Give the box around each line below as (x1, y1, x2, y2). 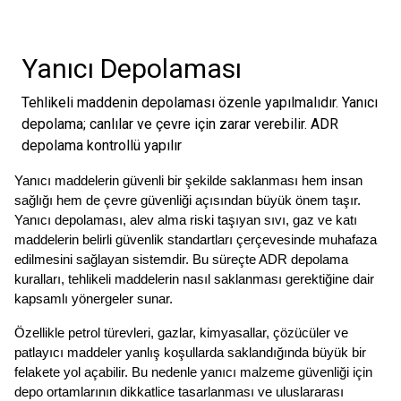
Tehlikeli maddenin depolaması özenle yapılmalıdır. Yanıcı (21, 94, 378, 112)
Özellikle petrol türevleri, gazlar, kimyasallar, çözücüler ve (14, 326, 348, 341)
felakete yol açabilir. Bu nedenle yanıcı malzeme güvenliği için (14, 365, 372, 380)
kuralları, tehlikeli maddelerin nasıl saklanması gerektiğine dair (14, 272, 374, 287)
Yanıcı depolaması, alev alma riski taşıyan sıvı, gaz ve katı (14, 213, 357, 228)
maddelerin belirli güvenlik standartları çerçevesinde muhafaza (14, 233, 377, 248)
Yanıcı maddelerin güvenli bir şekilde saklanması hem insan (14, 174, 363, 189)
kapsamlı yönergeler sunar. (14, 292, 173, 307)
